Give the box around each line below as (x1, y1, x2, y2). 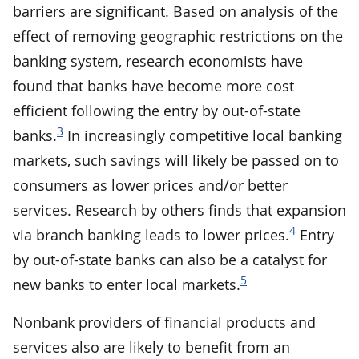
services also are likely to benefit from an (13, 337, 290, 357)
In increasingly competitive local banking (63, 125, 342, 145)
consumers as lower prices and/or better (13, 175, 288, 195)
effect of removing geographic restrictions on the (13, 26, 343, 46)
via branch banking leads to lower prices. (13, 224, 289, 244)
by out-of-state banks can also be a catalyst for (13, 249, 327, 269)
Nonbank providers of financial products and (13, 312, 316, 332)
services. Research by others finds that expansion (13, 200, 346, 220)
